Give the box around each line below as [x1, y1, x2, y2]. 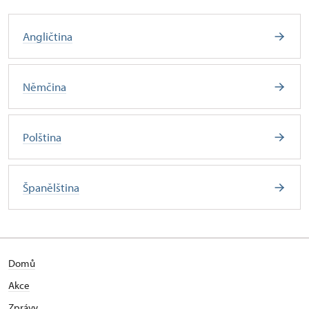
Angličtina [23, 29, 72, 43]
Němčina [23, 79, 66, 94]
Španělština [23, 180, 79, 195]
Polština [23, 130, 61, 144]
